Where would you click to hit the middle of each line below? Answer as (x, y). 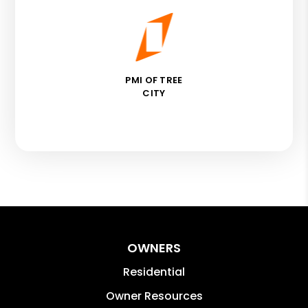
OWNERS (154, 247)
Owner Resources (154, 296)
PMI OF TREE (154, 80)
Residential (154, 272)
